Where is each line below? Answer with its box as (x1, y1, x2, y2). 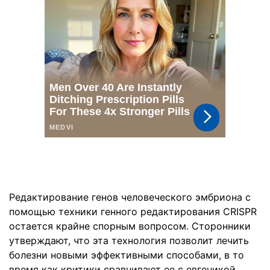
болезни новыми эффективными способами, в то (9, 249, 244, 261)
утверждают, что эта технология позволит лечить (9, 234, 249, 246)
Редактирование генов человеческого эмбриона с (9, 191, 251, 203)
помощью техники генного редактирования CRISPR (9, 206, 257, 218)
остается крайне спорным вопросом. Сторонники (9, 220, 251, 232)
